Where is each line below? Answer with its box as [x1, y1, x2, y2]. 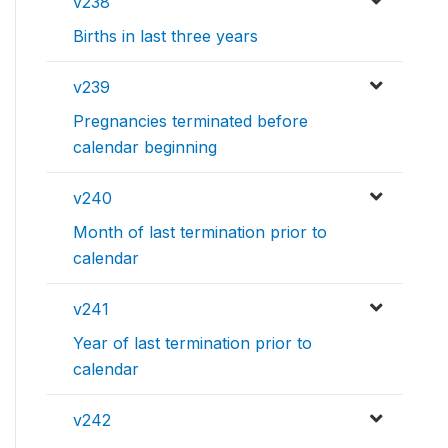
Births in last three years [73, 26, 258, 47]
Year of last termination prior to [73, 333, 312, 354]
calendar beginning [73, 137, 217, 158]
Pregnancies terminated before [73, 111, 308, 132]
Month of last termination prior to [73, 222, 327, 243]
